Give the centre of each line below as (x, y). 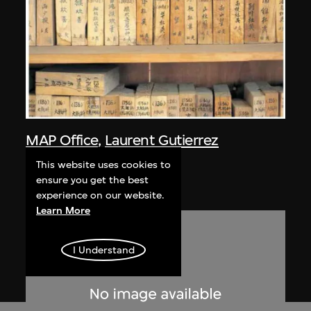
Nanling (51, 160)
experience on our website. (101, 195)
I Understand (103, 250)
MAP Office (62, 140)
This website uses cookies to (104, 165)
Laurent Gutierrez (161, 140)
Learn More (64, 210)
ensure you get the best (93, 180)
